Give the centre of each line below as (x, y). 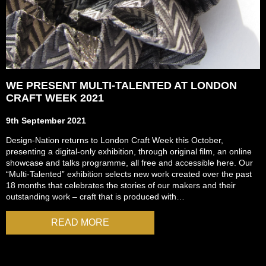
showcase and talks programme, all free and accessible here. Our (129, 162)
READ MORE (80, 222)
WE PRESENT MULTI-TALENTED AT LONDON (121, 85)
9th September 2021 (46, 120)
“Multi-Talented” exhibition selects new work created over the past (129, 174)
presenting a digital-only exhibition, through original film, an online (129, 151)
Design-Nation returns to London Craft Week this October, (115, 140)
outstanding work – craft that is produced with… (95, 196)
